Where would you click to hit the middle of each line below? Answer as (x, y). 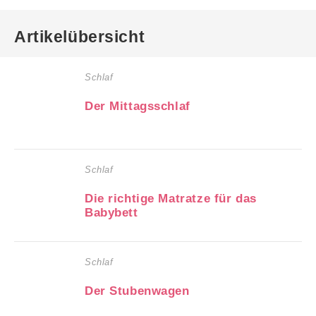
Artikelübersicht (80, 37)
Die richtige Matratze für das (171, 198)
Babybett (111, 212)
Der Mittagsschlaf (138, 106)
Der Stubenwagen (137, 291)
